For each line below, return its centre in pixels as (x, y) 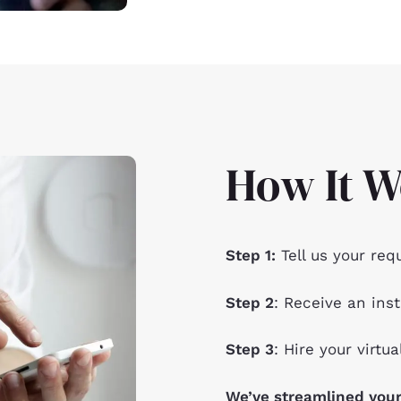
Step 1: (251, 256)
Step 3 (250, 350)
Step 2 (250, 302)
